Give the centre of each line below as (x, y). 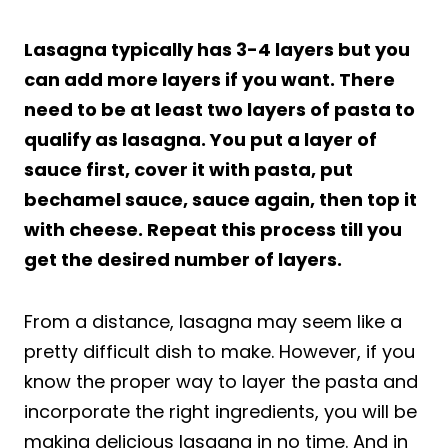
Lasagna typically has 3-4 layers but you (217, 49)
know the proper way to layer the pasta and (221, 381)
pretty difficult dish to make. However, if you (219, 351)
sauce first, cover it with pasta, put (188, 169)
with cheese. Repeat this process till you (213, 229)
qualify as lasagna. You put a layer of (200, 139)
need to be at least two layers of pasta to (219, 109)
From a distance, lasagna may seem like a (213, 321)
